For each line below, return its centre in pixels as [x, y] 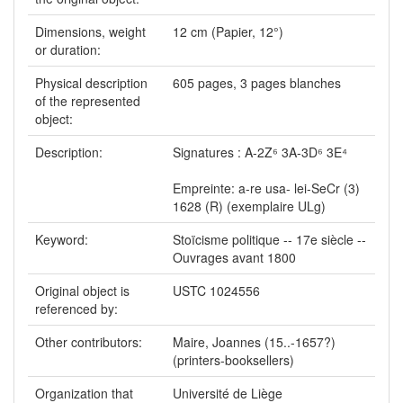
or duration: [70, 49]
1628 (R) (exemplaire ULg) [249, 206]
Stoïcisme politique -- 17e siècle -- [269, 239]
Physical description [91, 82]
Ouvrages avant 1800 [234, 257]
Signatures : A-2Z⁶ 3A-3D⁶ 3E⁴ [260, 152]
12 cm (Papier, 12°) [228, 31]
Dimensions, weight [90, 31]
